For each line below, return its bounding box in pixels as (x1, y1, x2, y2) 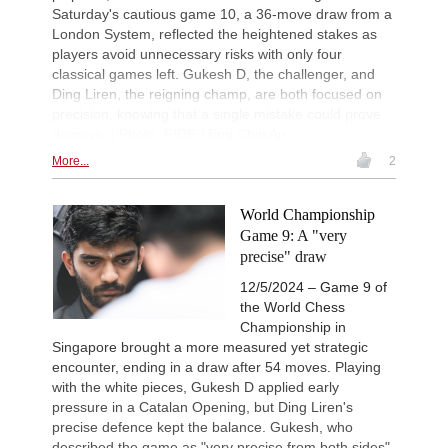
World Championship (240, 205, 375, 223)
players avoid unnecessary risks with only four (52, 45, 342, 62)
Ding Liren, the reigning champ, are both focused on (52, 85, 382, 102)
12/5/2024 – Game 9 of (240, 278, 387, 295)
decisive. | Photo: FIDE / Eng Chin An (52, 125, 286, 142)
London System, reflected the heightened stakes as (52, 25, 377, 42)
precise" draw (240, 247, 327, 265)
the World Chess (240, 298, 345, 315)
